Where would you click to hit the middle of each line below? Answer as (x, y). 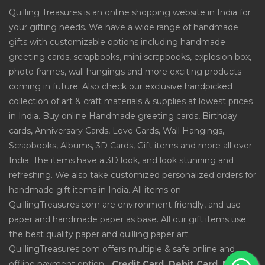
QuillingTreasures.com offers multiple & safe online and (122, 249)
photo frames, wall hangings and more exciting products (125, 72)
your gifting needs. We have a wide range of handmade (124, 27)
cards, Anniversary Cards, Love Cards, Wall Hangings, (117, 131)
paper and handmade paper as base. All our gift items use (127, 219)
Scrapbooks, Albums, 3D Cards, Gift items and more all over (130, 146)
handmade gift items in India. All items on (95, 190)
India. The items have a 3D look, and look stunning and (121, 160)
